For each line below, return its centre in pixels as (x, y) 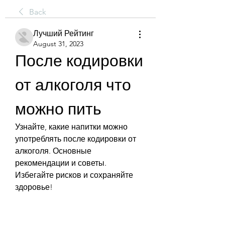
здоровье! (34, 187)
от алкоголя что (73, 85)
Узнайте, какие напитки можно (71, 127)
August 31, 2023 (58, 44)
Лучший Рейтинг (64, 33)
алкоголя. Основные (53, 151)
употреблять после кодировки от (76, 139)
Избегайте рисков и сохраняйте (74, 175)
